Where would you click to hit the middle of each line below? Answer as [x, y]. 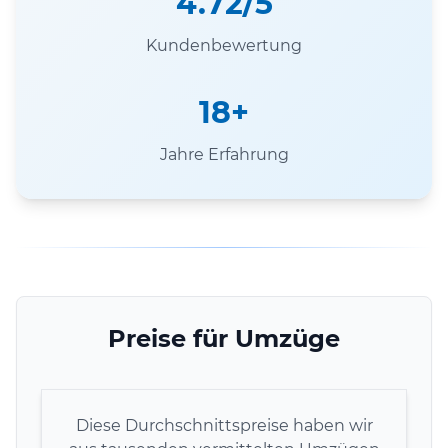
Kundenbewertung [224, 45]
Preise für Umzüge [224, 338]
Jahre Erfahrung [224, 154]
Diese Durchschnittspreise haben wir [224, 425]
